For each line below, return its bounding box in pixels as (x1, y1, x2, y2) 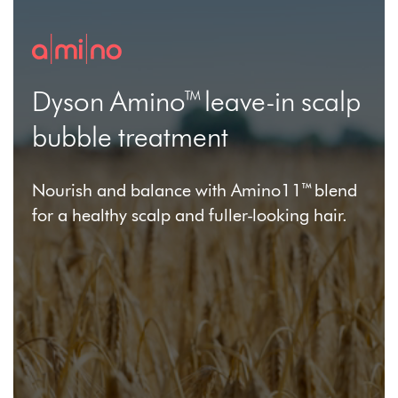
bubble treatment (32, 118, 229, 154)
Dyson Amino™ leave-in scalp (32, 83, 362, 118)
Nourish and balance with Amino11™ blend (32, 179, 358, 201)
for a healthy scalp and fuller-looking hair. (32, 203, 348, 226)
